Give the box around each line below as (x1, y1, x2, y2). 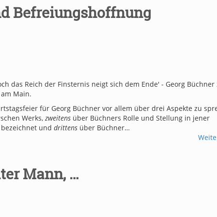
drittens (54, 123, 79, 132)
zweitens (45, 113, 71, 123)
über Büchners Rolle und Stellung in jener (71, 113, 210, 123)
